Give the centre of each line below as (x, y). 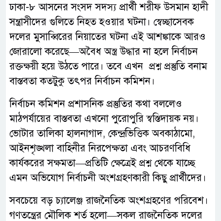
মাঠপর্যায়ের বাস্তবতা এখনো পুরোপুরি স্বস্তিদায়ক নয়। (104, 119)
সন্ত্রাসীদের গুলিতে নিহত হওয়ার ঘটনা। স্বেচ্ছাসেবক (102, 22)
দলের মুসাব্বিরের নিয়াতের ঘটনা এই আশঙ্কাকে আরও (108, 37)
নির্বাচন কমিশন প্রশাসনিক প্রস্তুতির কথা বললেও (96, 104)
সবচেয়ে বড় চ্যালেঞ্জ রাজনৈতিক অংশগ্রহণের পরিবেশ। (109, 201)
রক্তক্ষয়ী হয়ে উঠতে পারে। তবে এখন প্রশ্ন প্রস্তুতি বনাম (108, 67)
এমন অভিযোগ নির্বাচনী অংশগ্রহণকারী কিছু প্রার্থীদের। (109, 178)
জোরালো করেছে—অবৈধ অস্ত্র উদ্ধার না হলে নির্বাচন (104, 52)
